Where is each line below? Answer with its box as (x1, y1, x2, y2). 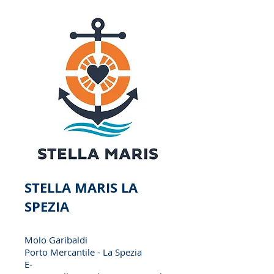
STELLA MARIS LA (24, 178, 138, 197)
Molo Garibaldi (24, 234, 87, 246)
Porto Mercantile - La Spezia (24, 246, 142, 258)
